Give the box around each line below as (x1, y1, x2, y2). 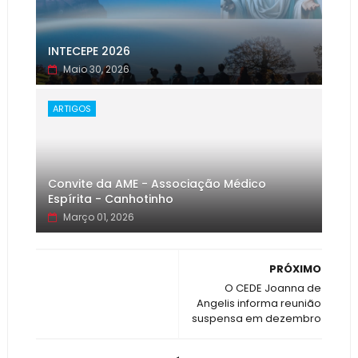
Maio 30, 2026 (62, 62, 129, 76)
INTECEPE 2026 (47, 42, 130, 59)
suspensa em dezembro (192, 310, 322, 326)
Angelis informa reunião (197, 295, 322, 311)
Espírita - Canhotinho (47, 190, 173, 207)
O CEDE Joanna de (225, 280, 322, 296)
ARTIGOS (52, 101, 91, 115)
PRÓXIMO (269, 261, 322, 276)
